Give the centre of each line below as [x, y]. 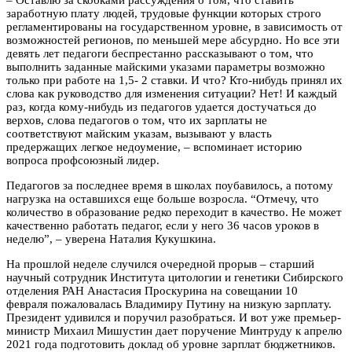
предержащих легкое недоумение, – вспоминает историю [154, 147]
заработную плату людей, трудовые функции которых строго [164, 13]
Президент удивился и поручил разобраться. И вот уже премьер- [174, 317]
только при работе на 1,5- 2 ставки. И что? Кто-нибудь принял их [174, 80]
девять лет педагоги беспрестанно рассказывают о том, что [160, 53]
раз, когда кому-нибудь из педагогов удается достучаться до [161, 106]
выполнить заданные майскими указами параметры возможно [166, 66]
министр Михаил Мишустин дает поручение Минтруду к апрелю [174, 330]
